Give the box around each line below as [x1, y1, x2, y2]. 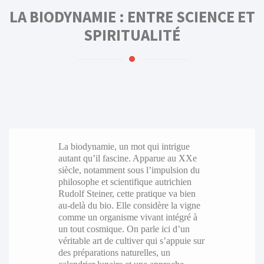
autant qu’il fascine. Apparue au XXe [58, 153, 197, 163]
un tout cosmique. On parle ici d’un [58, 223, 190, 234]
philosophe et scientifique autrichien [58, 176, 192, 187]
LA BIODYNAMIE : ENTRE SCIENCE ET [9, 7, 255, 27]
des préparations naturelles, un [58, 247, 170, 258]
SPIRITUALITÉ [84, 25, 180, 45]
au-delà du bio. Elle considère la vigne [58, 200, 200, 210]
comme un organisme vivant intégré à [58, 212, 197, 222]
